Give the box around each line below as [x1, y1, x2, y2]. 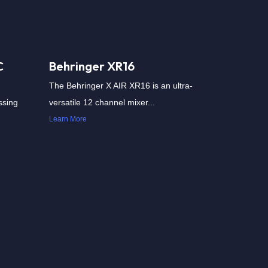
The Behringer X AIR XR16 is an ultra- [49, 81, 193, 90]
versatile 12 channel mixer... [49, 98, 155, 107]
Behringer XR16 [49, 59, 135, 74]
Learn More [49, 115, 87, 123]
